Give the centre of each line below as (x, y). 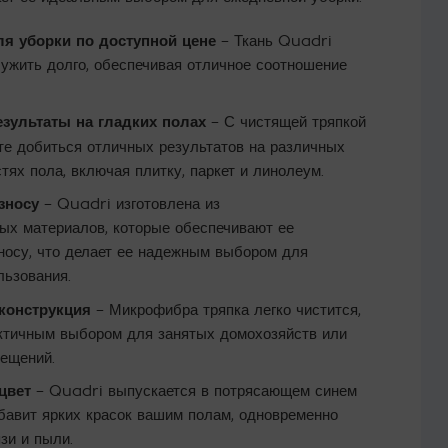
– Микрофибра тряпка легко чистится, (225, 309)
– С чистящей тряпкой (285, 122)
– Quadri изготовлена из (129, 203)
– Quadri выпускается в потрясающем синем (193, 391)
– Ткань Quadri (273, 40)
